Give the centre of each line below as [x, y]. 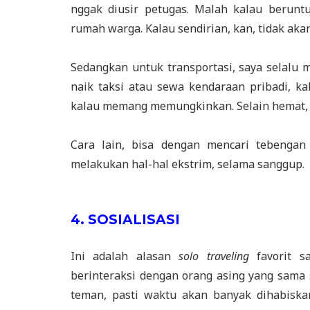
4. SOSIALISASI [125, 219]
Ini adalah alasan [121, 256]
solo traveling [210, 256]
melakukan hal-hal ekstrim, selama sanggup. [188, 164]
